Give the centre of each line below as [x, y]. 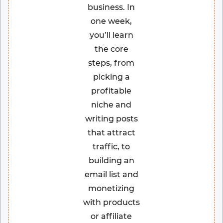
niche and [111, 105]
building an [111, 161]
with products [111, 203]
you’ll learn [111, 35]
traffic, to [111, 147]
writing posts [111, 119]
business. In [111, 7]
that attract [111, 133]
